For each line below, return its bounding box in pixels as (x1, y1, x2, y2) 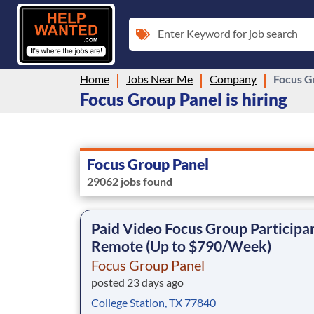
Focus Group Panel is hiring (80, 88, 287, 109)
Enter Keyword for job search (158, 26, 298, 40)
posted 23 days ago (91, 275, 184, 289)
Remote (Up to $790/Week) (91, 236, 271, 254)
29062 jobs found (87, 174, 172, 188)
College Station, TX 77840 (91, 295, 216, 309)
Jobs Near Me (126, 71, 193, 86)
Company (210, 71, 257, 86)
